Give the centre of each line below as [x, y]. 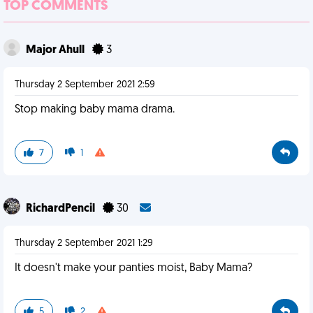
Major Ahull [56, 50]
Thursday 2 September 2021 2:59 [85, 85]
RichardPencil [61, 209]
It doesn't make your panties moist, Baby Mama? [133, 268]
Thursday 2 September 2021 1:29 [84, 243]
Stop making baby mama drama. [95, 110]
